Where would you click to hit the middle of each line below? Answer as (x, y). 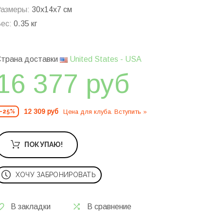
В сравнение (109, 207)
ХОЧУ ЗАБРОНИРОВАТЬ (56, 175)
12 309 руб (41, 112)
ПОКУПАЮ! (44, 145)
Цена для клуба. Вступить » (105, 111)
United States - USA (105, 59)
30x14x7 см (51, 10)
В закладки (31, 207)
